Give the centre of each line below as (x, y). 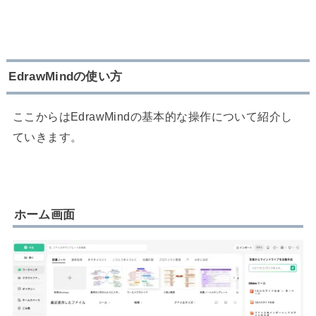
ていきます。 (47, 137)
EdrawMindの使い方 (66, 77)
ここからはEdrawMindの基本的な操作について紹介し (152, 117)
